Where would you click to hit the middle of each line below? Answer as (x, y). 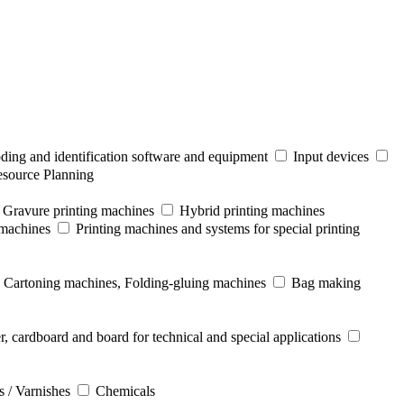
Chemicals (125, 391)
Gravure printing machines (78, 211)
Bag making (326, 283)
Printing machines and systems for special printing (218, 229)
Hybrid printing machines (252, 211)
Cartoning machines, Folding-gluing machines (135, 283)
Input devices (331, 156)
